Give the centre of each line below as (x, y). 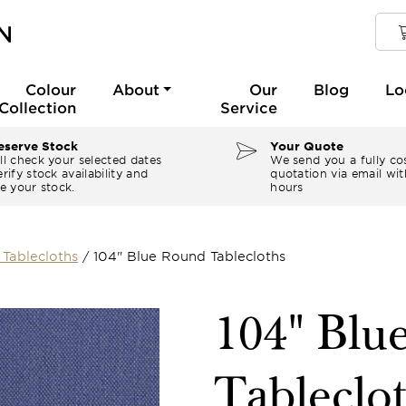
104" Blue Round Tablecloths (189, 256)
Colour (50, 89)
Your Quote (307, 146)
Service (248, 107)
